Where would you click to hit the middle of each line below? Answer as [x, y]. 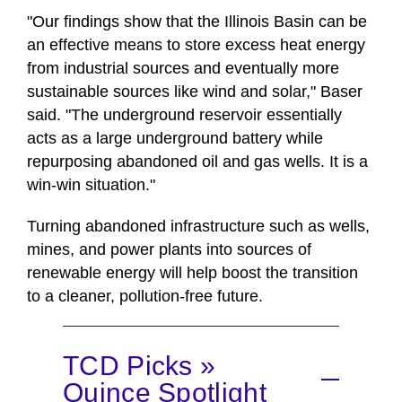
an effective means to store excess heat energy [196, 45]
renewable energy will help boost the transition [192, 273]
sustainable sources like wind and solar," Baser [195, 92]
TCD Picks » [140, 366]
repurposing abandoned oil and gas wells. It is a [197, 162]
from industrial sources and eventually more [183, 69]
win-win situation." [91, 185]
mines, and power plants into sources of [169, 250]
